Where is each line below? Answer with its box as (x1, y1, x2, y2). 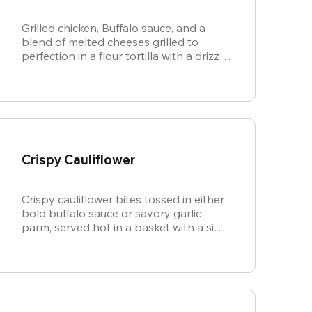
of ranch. (22, 62, 67, 77)
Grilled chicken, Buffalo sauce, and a (22, 20, 205, 35)
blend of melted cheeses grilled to (22, 34, 198, 49)
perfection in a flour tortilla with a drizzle (22, 48, 228, 63)
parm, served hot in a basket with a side (22, 219, 227, 234)
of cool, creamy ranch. (22, 233, 135, 248)
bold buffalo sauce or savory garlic (22, 205, 201, 220)
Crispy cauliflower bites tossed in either (22, 192, 224, 206)
